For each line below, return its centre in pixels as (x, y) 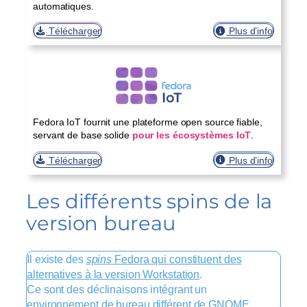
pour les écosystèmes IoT (192, 135)
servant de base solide (83, 135)
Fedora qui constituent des (177, 259)
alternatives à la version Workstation (113, 274)
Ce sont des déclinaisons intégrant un (117, 289)
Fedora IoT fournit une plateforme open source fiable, (148, 122)
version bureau (101, 223)
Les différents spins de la (149, 201)
